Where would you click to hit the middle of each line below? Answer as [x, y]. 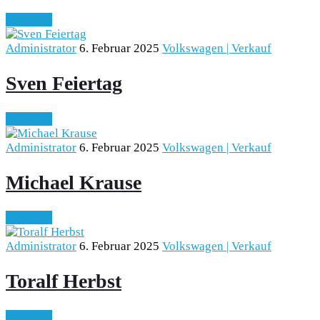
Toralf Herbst [64, 281]
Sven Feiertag [64, 84]
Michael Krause [74, 182]
